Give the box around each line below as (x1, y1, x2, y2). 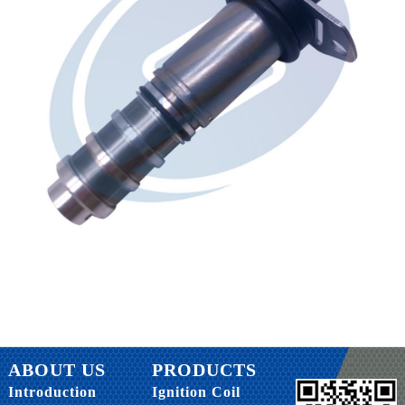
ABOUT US (7, 359, 106, 380)
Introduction (7, 383, 97, 400)
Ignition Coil (152, 383, 241, 400)
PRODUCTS (152, 359, 258, 380)
